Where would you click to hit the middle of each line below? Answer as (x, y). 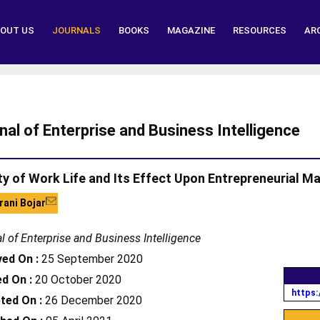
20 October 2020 (77, 280)
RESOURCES (260, 30)
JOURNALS (77, 30)
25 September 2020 (91, 259)
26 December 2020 (92, 300)
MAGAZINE (191, 30)
